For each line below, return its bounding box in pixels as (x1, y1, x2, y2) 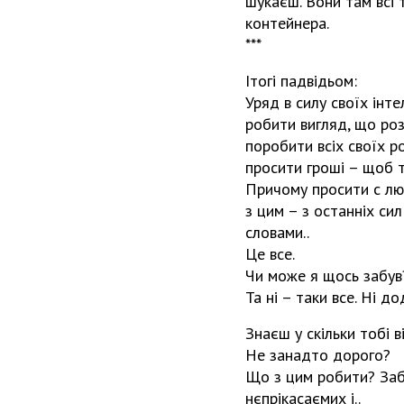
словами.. (245, 221, 309, 243)
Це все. (245, 243, 295, 264)
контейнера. (245, 12, 329, 33)
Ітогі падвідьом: (245, 69, 357, 91)
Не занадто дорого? (245, 344, 390, 365)
